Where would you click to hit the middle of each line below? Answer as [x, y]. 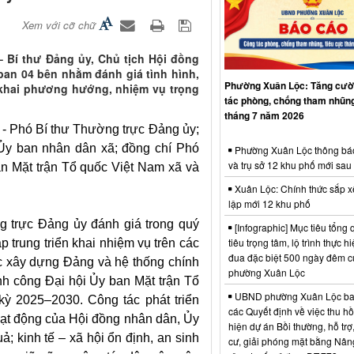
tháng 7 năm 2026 [264, 115]
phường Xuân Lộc [266, 272]
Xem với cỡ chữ [58, 25]
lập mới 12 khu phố [269, 203]
